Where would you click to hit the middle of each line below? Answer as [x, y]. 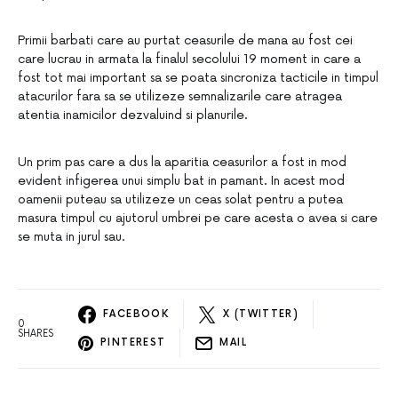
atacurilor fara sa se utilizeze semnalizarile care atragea [180, 96]
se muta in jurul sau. [72, 236]
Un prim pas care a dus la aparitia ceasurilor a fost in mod [182, 162]
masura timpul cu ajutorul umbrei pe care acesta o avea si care [198, 218]
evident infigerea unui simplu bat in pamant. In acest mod [181, 180]
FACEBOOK [136, 314]
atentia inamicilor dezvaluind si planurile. [133, 115]
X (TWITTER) [261, 314]
